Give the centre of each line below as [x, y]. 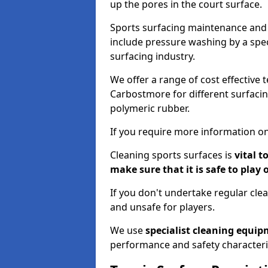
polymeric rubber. [150, 108]
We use [128, 230]
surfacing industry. [153, 56]
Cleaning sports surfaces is [171, 155]
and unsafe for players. [162, 207]
